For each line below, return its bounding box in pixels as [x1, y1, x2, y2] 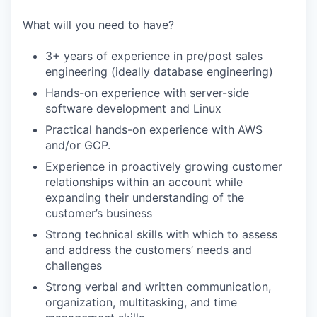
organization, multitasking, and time [45, 295, 237, 309]
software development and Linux [45, 101, 221, 115]
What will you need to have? [23, 18, 174, 32]
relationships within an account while [45, 175, 243, 189]
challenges [45, 258, 102, 272]
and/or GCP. [45, 138, 110, 152]
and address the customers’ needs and [45, 243, 252, 257]
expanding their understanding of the [45, 190, 244, 204]
